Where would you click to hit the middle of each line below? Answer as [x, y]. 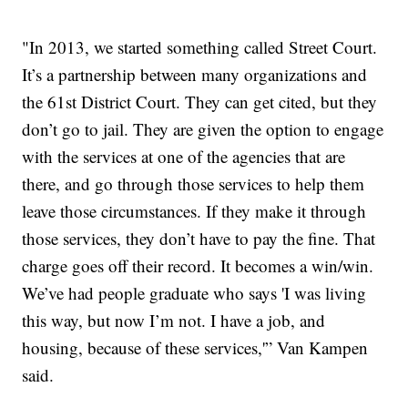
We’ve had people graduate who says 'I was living [194, 293]
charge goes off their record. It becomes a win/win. [198, 266]
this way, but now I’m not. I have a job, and [174, 321]
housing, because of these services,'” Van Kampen [195, 348]
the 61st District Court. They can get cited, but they [200, 102]
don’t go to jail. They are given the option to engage [203, 129]
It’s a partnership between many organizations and [195, 75]
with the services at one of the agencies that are [184, 157]
